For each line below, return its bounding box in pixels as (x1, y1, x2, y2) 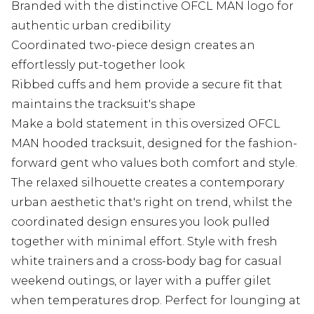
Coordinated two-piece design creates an (11, 39, 255, 53)
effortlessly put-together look (11, 58, 185, 72)
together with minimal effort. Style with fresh (11, 235, 278, 249)
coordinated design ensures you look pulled (11, 215, 270, 229)
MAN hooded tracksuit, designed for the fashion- (11, 137, 297, 151)
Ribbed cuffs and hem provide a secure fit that (11, 78, 282, 92)
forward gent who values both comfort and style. (11, 156, 297, 170)
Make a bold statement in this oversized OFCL (11, 117, 280, 131)
